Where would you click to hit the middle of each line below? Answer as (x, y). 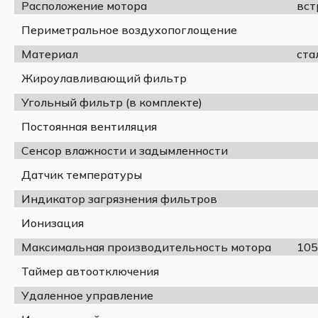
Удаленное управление (87, 295)
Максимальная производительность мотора (146, 247)
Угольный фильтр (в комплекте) (112, 102)
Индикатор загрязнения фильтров (119, 198)
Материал (50, 54)
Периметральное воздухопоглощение (129, 29)
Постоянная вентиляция (89, 126)
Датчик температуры (82, 174)
